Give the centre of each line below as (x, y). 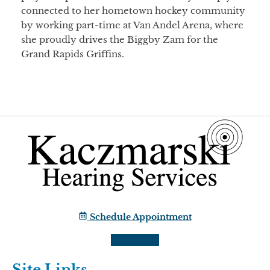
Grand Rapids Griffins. (73, 54)
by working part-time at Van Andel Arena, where (132, 25)
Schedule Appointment (139, 217)
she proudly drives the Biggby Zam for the (120, 40)
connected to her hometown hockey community (133, 11)
